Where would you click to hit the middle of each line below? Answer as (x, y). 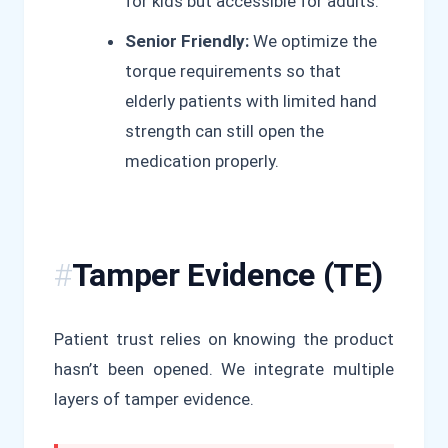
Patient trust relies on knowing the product (224, 338)
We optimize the (313, 40)
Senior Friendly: (187, 40)
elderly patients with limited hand (251, 100)
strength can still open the (224, 130)
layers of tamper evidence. (154, 398)
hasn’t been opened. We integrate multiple (224, 368)
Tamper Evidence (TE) (227, 274)
